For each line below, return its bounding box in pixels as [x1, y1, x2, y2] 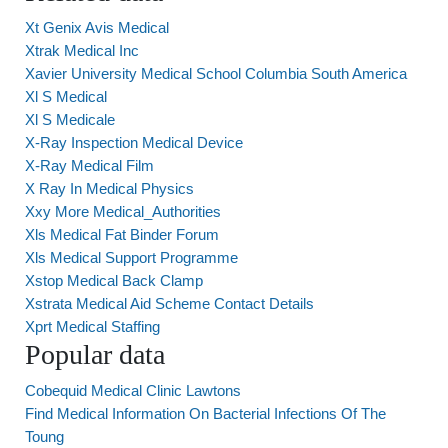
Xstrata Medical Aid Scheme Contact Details [25, 295, 314, 312]
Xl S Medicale [25, 111, 115, 128]
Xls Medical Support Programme [25, 249, 238, 266]
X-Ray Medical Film [25, 157, 154, 174]
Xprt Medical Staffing [25, 318, 160, 335]
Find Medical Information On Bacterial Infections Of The [25, 405, 386, 422]
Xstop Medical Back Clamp [25, 272, 203, 289]
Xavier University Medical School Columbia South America [25, 65, 407, 82]
